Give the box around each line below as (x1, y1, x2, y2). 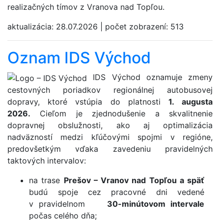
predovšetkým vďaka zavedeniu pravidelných (7, 143, 213, 154)
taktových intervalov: (7, 155, 86, 165)
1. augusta (168, 96, 213, 107)
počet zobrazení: (105, 21, 170, 31)
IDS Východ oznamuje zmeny (87, 72, 213, 82)
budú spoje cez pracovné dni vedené (29, 187, 205, 197)
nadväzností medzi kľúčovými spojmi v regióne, (7, 132, 213, 142)
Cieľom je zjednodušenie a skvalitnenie (30, 108, 213, 118)
